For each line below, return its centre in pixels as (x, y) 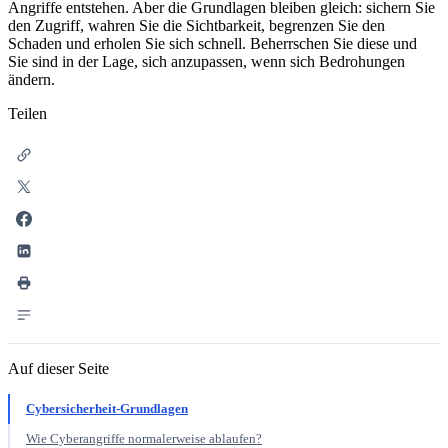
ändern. (31, 79)
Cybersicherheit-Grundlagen (107, 408)
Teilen (27, 113)
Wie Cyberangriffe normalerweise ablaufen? (144, 438)
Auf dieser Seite (58, 368)
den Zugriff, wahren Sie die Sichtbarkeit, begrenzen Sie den (196, 25)
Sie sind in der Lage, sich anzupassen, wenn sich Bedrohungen (206, 61)
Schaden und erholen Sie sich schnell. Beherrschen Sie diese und (212, 43)
